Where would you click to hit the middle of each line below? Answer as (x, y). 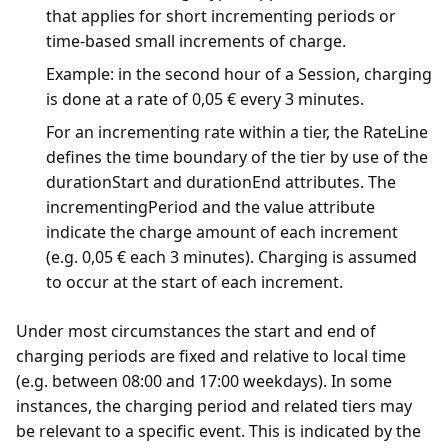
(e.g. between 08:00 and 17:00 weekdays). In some (204, 380)
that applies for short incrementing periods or (221, 15)
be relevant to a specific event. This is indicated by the (218, 430)
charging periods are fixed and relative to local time (211, 355)
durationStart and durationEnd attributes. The (221, 181)
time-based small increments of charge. (196, 40)
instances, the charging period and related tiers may (214, 405)
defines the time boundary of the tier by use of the (237, 156)
